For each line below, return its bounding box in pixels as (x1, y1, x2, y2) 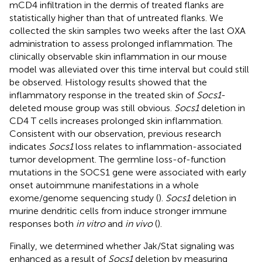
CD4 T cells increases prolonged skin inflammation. (9, 115, 223, 126)
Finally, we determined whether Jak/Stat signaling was (9, 240, 235, 251)
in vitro (76, 218, 105, 229)
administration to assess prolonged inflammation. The (9, 37, 233, 49)
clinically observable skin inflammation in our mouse (9, 50, 227, 62)
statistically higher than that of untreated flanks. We (9, 12, 223, 23)
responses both (9, 218, 76, 229)
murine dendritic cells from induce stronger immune (9, 205, 227, 216)
